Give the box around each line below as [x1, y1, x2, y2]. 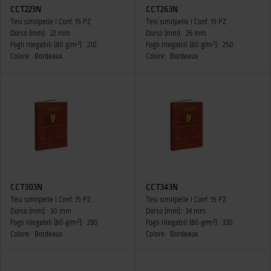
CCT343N [145, 182, 178, 192]
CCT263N [145, 4, 178, 14]
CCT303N [10, 182, 42, 192]
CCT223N [10, 4, 41, 14]
